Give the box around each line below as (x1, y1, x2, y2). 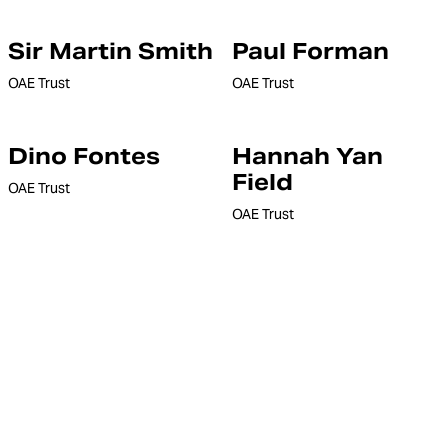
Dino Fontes (8, 142, 160, 170)
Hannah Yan (232, 142, 383, 170)
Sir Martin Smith (8, 37, 213, 65)
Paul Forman (232, 37, 389, 65)
